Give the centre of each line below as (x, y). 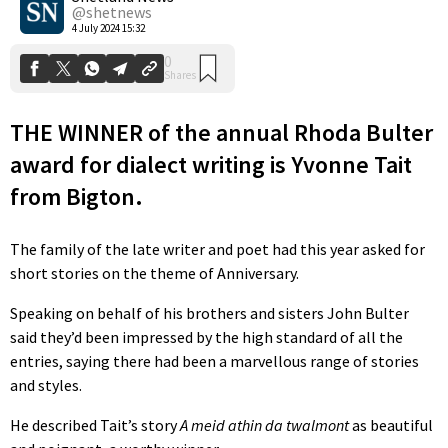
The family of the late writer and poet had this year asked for (217, 248)
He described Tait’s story (95, 424)
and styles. (46, 384)
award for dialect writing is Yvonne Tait (211, 164)
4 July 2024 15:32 (108, 27)
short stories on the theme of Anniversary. (154, 272)
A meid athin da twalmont (264, 424)
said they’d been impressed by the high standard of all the (206, 336)
